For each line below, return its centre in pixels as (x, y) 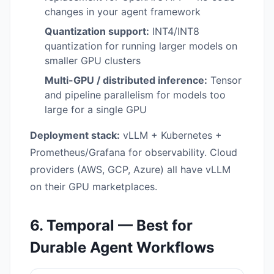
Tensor (224, 80)
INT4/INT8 (174, 31)
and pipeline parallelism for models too (135, 94)
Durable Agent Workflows (122, 247)
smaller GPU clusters (93, 60)
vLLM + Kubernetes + (171, 135)
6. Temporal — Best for (111, 225)
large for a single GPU (96, 109)
